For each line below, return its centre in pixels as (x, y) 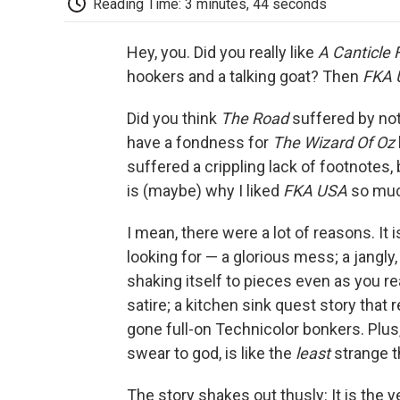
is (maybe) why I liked (205, 191)
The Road (256, 119)
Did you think (174, 119)
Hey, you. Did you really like (222, 53)
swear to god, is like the (211, 354)
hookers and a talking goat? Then (245, 77)
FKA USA (315, 191)
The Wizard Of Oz (333, 143)
